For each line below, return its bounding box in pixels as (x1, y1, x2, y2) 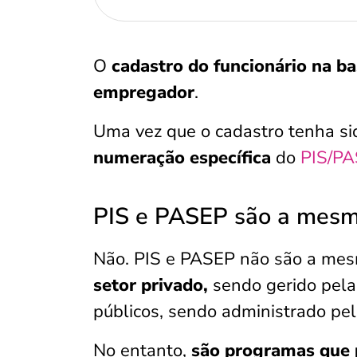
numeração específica (93, 146, 271, 170)
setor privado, (93, 273, 213, 297)
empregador (93, 80, 194, 104)
